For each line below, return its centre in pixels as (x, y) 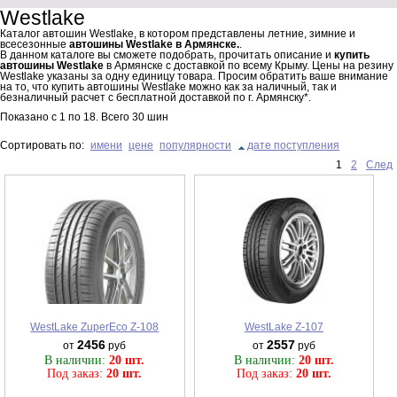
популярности (195, 145)
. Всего (114, 117)
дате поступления (293, 145)
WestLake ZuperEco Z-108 (95, 327)
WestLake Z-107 (284, 327)
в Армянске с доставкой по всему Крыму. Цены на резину (249, 65)
